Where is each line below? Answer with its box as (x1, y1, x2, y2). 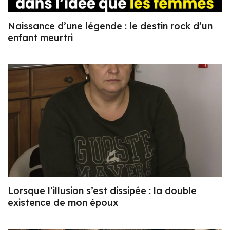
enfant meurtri (8, 32, 73, 44)
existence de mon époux (8, 196, 118, 208)
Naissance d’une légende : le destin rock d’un (8, 20, 213, 32)
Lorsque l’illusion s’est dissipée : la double (8, 184, 197, 197)
